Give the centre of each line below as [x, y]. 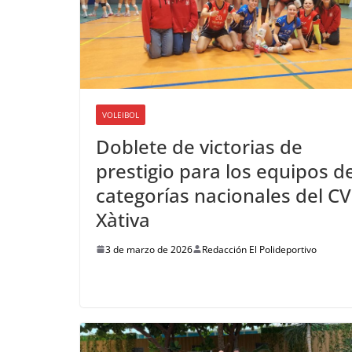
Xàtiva [123, 219]
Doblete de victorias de [199, 146]
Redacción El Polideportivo [259, 249]
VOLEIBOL [121, 114]
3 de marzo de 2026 [149, 249]
